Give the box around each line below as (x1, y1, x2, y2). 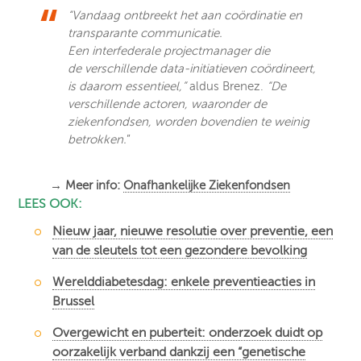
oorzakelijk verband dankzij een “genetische (52, 344, 306, 359)
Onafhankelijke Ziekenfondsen (123, 178, 291, 192)
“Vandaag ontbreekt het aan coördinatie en (68, 8, 303, 22)
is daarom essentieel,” (68, 79, 190, 93)
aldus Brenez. (189, 79, 268, 93)
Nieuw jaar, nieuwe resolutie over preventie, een (52, 223, 334, 239)
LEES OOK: (18, 196, 86, 211)
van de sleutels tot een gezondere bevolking (52, 243, 308, 258)
